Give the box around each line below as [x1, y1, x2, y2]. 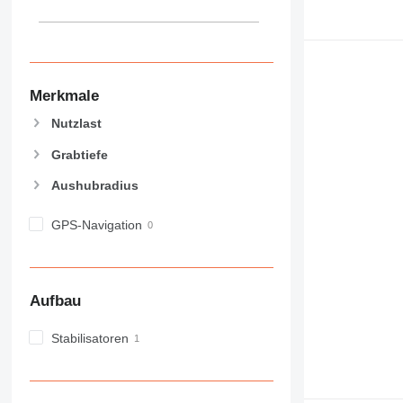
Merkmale [29, 86, 99, 104]
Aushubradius [50, 177, 139, 193]
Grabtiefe [50, 147, 108, 162]
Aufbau [29, 292, 81, 310]
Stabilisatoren [50, 330, 129, 345]
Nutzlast [50, 116, 102, 131]
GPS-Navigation [50, 217, 142, 232]
